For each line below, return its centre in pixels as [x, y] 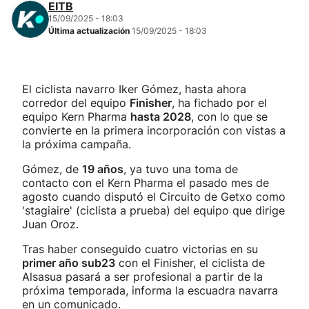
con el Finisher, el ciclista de [190, 263]
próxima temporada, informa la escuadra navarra [150, 290]
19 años [103, 169]
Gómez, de [52, 169]
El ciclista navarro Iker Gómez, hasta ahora [134, 89]
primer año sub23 [69, 263]
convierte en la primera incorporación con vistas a [154, 130]
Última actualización [90, 31]
